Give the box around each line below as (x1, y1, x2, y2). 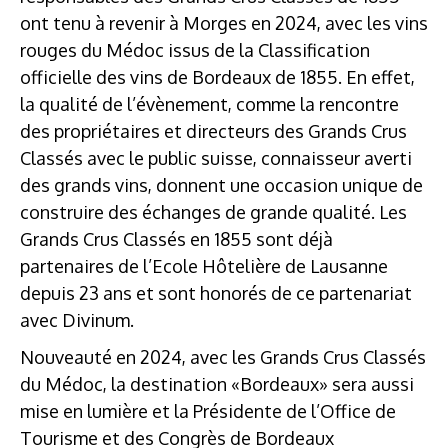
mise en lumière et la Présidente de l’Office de (20, 399, 396, 422)
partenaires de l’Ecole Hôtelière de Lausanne (20, 254, 388, 277)
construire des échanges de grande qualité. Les (20, 200, 407, 223)
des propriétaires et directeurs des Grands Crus (20, 119, 407, 142)
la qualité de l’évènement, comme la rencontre (20, 92, 399, 115)
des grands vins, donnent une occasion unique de (20, 173, 423, 196)
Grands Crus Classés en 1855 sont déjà (20, 227, 333, 250)
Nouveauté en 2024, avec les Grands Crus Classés (20, 345, 426, 368)
